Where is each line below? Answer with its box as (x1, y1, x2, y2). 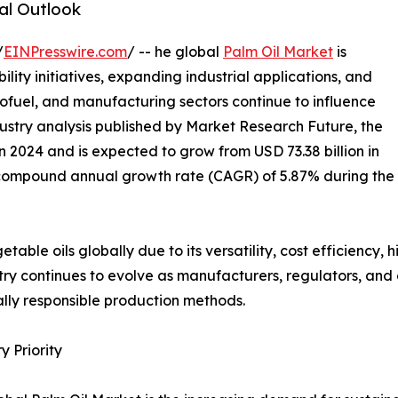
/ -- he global (127, 42, 223, 60)
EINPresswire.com (4, 42, 127, 60)
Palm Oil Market (223, 42, 333, 60)
